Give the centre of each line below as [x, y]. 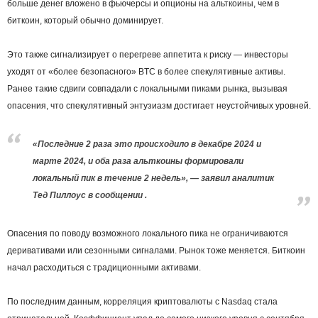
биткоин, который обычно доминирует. [85, 21]
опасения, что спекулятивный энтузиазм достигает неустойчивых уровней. [159, 106]
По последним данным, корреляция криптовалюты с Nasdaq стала [142, 302]
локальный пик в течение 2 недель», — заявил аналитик [153, 179]
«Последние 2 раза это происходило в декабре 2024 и [147, 144]
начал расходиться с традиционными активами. [104, 268]
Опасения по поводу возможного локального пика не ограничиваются [148, 234]
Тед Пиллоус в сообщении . [90, 196]
